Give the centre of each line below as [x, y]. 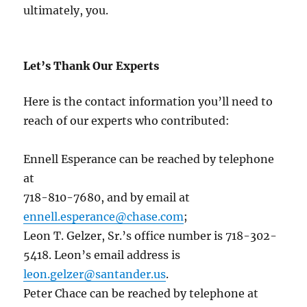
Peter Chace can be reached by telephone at [141, 294]
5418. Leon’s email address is [102, 255]
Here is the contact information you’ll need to [148, 102]
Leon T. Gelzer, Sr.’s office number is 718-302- [150, 236]
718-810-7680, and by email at [107, 198]
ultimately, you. [66, 11]
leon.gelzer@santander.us [95, 274]
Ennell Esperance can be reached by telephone [149, 159]
